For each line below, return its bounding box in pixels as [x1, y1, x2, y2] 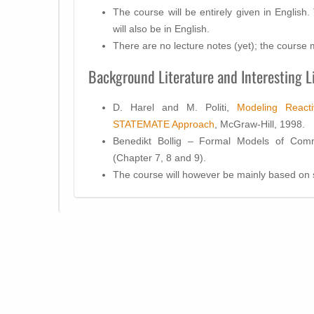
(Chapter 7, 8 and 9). [113, 151, 206, 163]
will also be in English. [113, 22, 210, 34]
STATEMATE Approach [113, 118, 214, 130]
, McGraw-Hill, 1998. [214, 118, 305, 130]
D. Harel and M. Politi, [113, 101, 237, 113]
